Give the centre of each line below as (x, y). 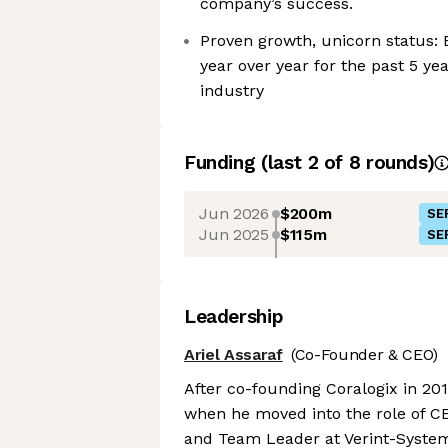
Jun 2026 (234, 213)
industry (232, 90)
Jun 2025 (234, 234)
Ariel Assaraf (233, 354)
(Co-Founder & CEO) (364, 354)
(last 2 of (304, 162)
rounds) (397, 162)
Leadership (234, 316)
